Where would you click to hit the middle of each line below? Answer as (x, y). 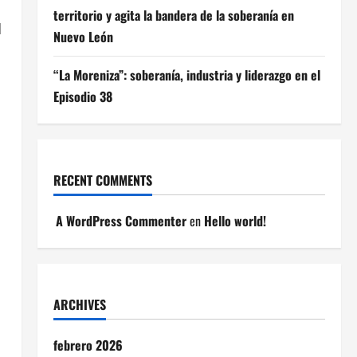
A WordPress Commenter (121, 221)
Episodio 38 (82, 96)
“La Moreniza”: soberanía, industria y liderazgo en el (186, 75)
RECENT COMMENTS (102, 180)
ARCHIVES (79, 304)
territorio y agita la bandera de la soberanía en (173, 15)
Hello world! (235, 221)
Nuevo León (83, 37)
